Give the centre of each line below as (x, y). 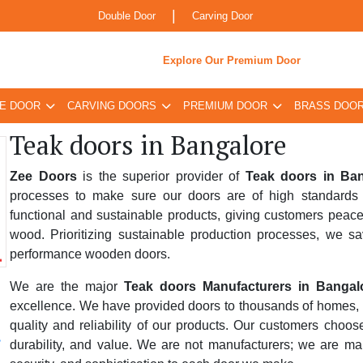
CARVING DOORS (112, 106)
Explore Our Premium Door (232, 60)
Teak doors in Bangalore (148, 145)
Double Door (127, 16)
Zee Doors (43, 176)
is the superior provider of (161, 176)
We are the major (67, 286)
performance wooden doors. (90, 254)
